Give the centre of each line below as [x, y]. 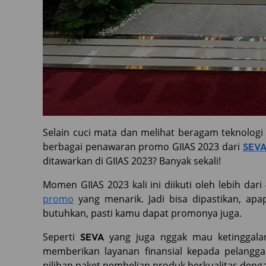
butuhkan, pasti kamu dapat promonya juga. [143, 213]
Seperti [61, 237]
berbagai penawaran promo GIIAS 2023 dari [143, 147]
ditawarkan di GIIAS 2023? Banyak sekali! [132, 161]
